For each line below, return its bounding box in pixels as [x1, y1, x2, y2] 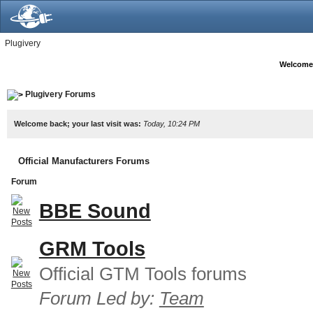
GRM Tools [38, 237, 145, 260]
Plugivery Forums [24, 89, 96, 99]
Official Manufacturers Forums [17, 155, 150, 166]
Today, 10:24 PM [143, 119, 200, 128]
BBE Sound [38, 199, 151, 222]
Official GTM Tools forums [38, 263, 247, 284]
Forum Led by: [38, 287, 159, 309]
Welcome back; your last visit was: [13, 119, 143, 128]
